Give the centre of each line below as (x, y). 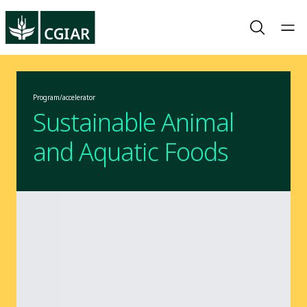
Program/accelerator (64, 97)
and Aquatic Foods (131, 152)
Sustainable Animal (133, 122)
